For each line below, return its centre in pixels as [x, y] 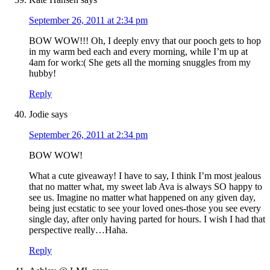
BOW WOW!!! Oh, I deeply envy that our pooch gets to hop [145, 41]
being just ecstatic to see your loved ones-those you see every [145, 209]
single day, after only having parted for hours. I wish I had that [147, 219]
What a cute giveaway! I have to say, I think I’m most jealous [145, 176]
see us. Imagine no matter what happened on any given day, [142, 198]
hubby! [42, 74]
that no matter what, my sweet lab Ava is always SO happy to [146, 187]
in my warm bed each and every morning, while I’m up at [138, 52]
